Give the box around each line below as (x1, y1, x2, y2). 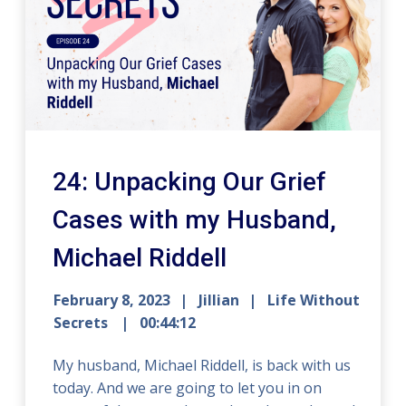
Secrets (53, 313, 112, 333)
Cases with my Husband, (53, 205, 337, 236)
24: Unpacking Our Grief (53, 167, 327, 198)
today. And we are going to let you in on (53, 378, 323, 399)
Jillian (198, 290, 240, 311)
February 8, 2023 (53, 290, 171, 311)
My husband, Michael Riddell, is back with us (53, 355, 352, 376)
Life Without (267, 290, 361, 311)
